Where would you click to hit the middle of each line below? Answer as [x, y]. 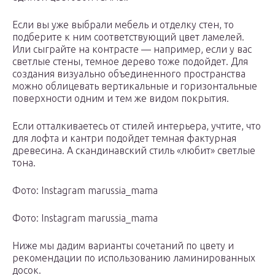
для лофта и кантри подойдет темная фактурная [124, 138]
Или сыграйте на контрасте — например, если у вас [132, 49]
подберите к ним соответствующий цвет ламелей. [128, 37]
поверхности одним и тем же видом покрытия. [121, 99]
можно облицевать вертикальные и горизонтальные [135, 86]
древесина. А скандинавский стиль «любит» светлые [134, 151]
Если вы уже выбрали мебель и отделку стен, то [123, 25]
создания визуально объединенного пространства [129, 74]
